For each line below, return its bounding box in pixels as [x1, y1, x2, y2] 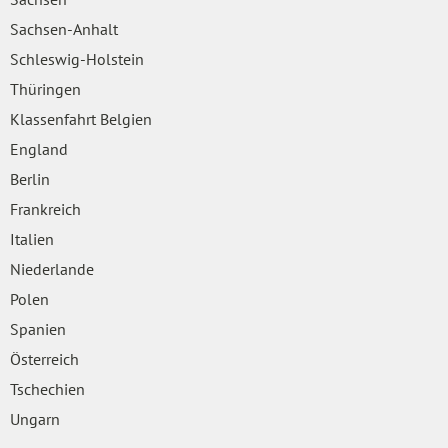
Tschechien [10, 378, 85, 399]
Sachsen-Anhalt [10, 18, 118, 39]
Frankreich [10, 198, 81, 219]
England [10, 138, 68, 159]
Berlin [10, 168, 50, 189]
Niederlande [10, 258, 94, 279]
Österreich [10, 348, 79, 369]
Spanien [10, 318, 66, 339]
